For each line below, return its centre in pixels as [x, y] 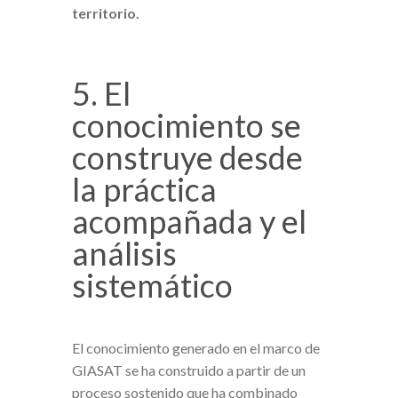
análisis [124, 253]
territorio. [105, 12]
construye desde [187, 157]
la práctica [144, 189]
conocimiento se [186, 125]
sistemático [152, 285]
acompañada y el [189, 221]
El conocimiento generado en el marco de [195, 347]
